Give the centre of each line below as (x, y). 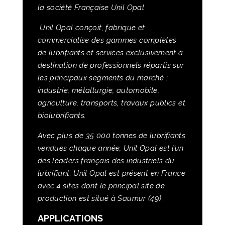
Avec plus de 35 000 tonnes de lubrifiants (111, 136)
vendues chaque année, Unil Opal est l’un (110, 148)
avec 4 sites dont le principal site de (101, 186)
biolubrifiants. (62, 116)
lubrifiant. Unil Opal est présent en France (111, 174)
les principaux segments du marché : (102, 78)
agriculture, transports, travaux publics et (111, 103)
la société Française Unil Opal (91, 8)
